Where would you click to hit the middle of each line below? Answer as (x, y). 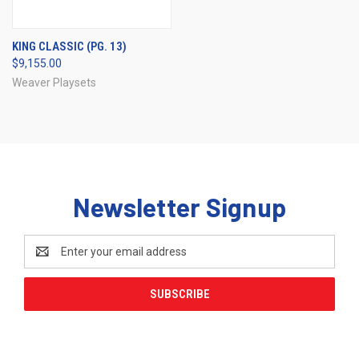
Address (45, 259)
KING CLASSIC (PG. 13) (69, 46)
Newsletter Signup (179, 206)
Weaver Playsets (54, 82)
